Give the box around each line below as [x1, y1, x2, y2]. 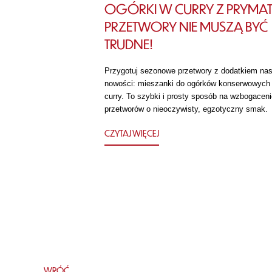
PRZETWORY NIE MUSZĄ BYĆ [104, 17, 268, 35]
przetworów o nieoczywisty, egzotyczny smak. [104, 104, 268, 114]
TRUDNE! [104, 35, 153, 52]
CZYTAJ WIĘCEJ [104, 127, 159, 138]
